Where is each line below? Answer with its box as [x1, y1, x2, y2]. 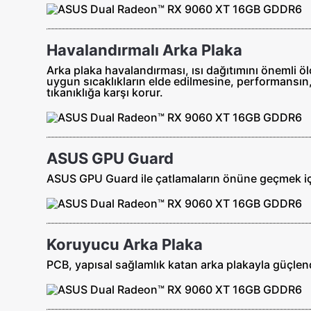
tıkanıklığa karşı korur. [47, 85, 164, 99]
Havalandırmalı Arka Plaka [47, 40, 243, 59]
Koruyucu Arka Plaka [47, 235, 203, 253]
